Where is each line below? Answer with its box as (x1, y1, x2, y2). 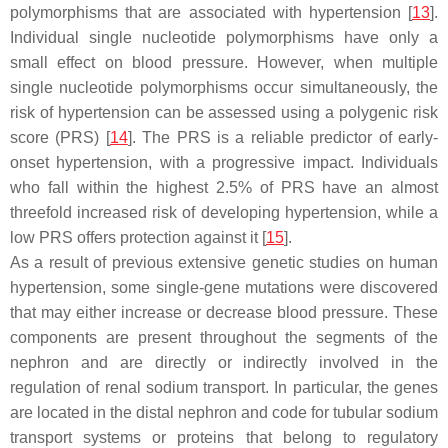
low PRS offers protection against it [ (10, 229, 266, 246)
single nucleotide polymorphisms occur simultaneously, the (10, 79, 438, 96)
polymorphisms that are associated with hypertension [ (10, 4, 412, 21)
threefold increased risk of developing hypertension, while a (10, 204, 438, 221)
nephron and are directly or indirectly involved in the (10, 354, 438, 371)
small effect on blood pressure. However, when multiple (10, 54, 438, 71)
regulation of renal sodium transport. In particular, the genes (10, 379, 438, 396)
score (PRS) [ (10, 129, 110, 146)
